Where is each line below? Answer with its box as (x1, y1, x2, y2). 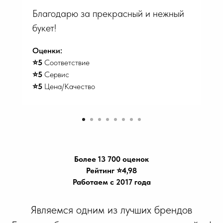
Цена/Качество (42, 82, 95, 92)
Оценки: (32, 46, 62, 56)
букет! (32, 22, 56, 34)
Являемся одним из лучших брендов (31, 203, 192, 217)
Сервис (42, 70, 69, 80)
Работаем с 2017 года (72, 177, 151, 187)
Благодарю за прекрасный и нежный (32, 7, 184, 20)
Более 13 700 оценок (74, 154, 149, 164)
